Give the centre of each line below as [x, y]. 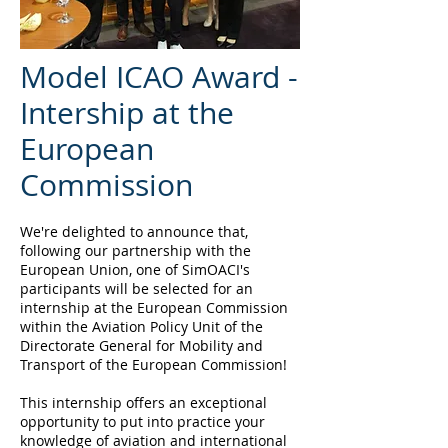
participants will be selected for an [136, 288]
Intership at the [127, 113]
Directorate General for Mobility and [141, 345]
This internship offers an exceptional [143, 402]
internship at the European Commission [154, 307]
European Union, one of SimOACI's [135, 269]
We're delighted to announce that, [134, 231]
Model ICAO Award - [159, 77]
